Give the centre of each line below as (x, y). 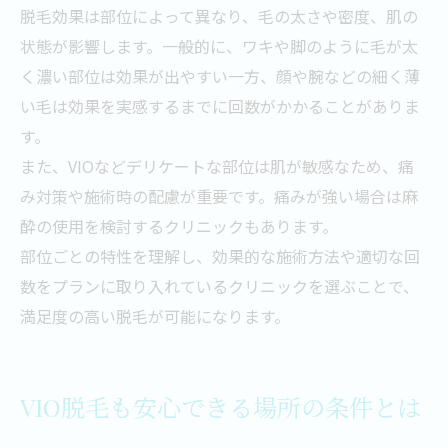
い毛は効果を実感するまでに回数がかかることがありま (220, 106)
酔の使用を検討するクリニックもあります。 (179, 226)
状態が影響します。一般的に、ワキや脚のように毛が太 (219, 46)
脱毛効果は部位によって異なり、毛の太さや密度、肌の (219, 16)
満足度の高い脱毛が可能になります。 (155, 316)
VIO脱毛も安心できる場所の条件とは (220, 407)
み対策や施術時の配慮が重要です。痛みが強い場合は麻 (219, 196)
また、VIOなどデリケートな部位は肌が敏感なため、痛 (217, 166)
